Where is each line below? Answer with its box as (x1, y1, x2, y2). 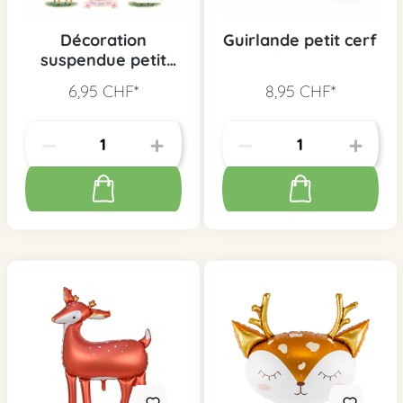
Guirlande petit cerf (223, 30, 377, 50)
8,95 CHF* (264, 81, 336, 102)
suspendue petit (40, 49, 166, 70)
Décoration (59, 30, 147, 50)
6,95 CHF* (67, 81, 139, 102)
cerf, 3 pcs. (60, 69, 146, 90)
